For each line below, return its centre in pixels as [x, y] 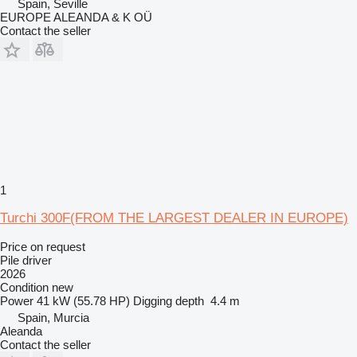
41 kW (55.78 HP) [83, 300]
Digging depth [169, 300]
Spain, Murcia [53, 317]
